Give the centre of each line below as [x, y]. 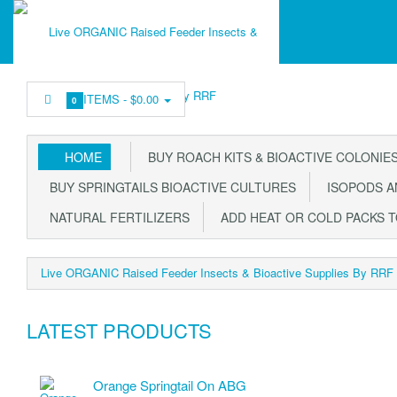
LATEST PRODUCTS [119, 330]
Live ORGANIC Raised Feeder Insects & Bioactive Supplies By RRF [217, 272]
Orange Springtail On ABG [170, 385]
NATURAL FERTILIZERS [116, 217]
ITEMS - [107, 99]
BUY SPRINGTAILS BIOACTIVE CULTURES [169, 187]
